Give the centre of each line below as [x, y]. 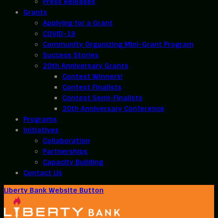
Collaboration [66, 141]
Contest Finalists [92, 87]
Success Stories [71, 55]
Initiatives [41, 130]
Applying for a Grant [78, 23]
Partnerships [65, 151]
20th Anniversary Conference [113, 109]
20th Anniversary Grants [86, 66]
